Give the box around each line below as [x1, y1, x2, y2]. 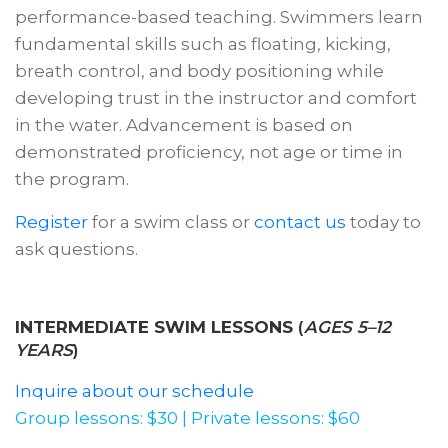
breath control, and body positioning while [15, 61, 384, 81]
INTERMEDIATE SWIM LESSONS [15, 317, 293, 337]
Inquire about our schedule [15, 381, 254, 401]
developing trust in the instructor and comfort [15, 88, 417, 108]
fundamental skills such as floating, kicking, [15, 34, 391, 54]
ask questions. [15, 239, 138, 259]
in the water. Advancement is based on [15, 115, 353, 135]
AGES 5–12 [304, 317, 391, 337]
